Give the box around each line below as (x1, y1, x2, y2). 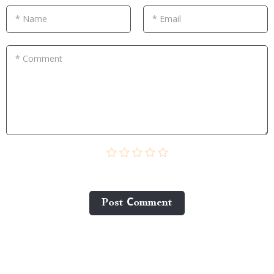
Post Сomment (102, 197, 172, 209)
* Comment (15, 52, 62, 64)
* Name (15, 12, 47, 24)
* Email (152, 12, 181, 24)
